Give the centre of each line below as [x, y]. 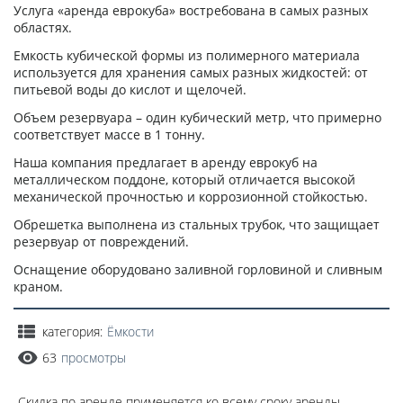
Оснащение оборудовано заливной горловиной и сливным [198, 269]
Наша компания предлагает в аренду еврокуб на [166, 162]
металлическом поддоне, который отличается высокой [184, 179]
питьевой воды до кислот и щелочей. [130, 89]
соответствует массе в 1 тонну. [109, 134]
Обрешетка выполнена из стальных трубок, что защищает [197, 224]
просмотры [94, 357]
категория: [72, 331]
